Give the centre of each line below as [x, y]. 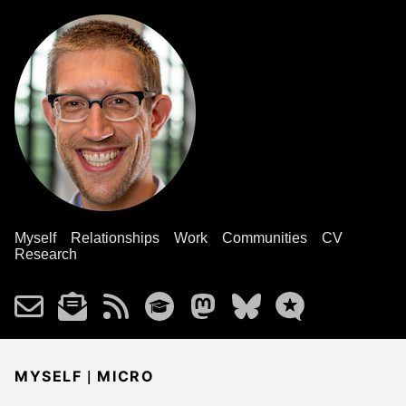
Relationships [115, 238]
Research [46, 254]
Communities [265, 238]
